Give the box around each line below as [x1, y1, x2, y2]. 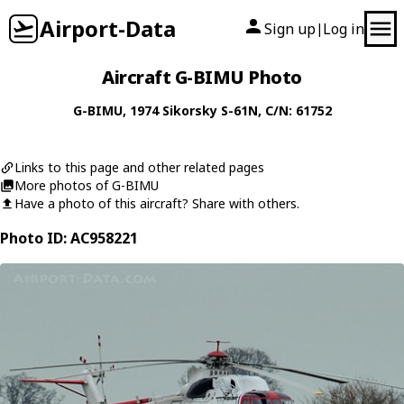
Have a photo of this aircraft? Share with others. [14, 195, 299, 212]
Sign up [264, 19, 316, 39]
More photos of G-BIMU [14, 177, 159, 194]
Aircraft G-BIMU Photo [102, 65, 302, 89]
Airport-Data [40, 14, 176, 43]
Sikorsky [161, 102, 217, 119]
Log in [323, 19, 364, 39]
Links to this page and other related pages [14, 159, 264, 176]
